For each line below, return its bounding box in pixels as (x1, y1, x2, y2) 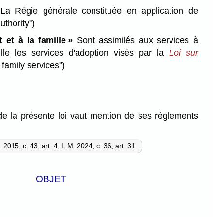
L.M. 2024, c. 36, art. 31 (62, 142, 136, 150)
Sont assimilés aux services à (73, 35, 198, 45)
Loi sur (169, 47, 198, 58)
